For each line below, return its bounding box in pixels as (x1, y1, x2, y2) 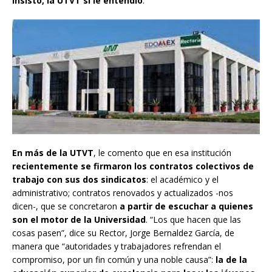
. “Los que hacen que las (146, 214, 241, 226)
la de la (216, 254, 247, 266)
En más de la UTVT (12, 147, 93, 159)
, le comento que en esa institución (93, 147, 231, 159)
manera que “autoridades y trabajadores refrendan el (12, 240, 221, 253)
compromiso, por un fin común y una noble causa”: (12, 254, 216, 266)
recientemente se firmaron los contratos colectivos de (12, 160, 254, 172)
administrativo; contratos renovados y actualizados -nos (12, 187, 233, 199)
